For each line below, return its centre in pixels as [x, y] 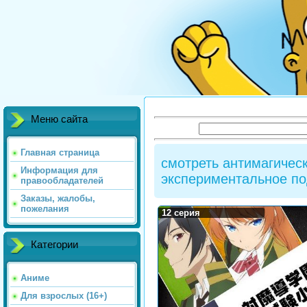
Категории [54, 245]
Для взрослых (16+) [64, 296]
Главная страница [60, 152]
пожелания [45, 209]
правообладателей [62, 181]
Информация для [59, 170]
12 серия [181, 213]
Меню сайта [59, 119]
